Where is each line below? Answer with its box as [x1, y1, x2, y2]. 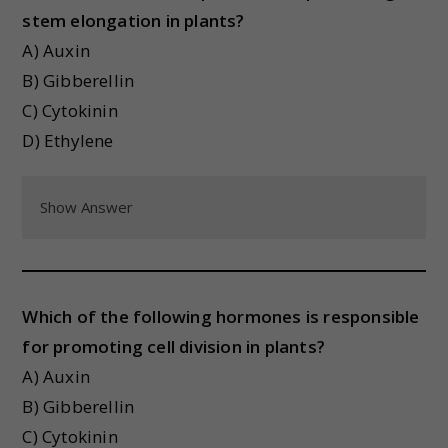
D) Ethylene [22, 129, 114, 152]
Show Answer [40, 197, 134, 217]
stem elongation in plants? [22, 9, 245, 32]
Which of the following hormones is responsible [22, 305, 420, 328]
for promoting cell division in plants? [22, 335, 326, 358]
